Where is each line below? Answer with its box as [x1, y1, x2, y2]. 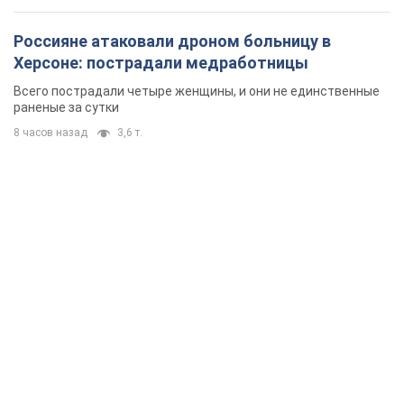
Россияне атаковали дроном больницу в [14, 32, 331, 51]
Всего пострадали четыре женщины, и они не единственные [14, 84, 380, 99]
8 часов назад [14, 126, 87, 140]
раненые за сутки [14, 100, 119, 115]
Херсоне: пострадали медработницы [14, 53, 308, 73]
